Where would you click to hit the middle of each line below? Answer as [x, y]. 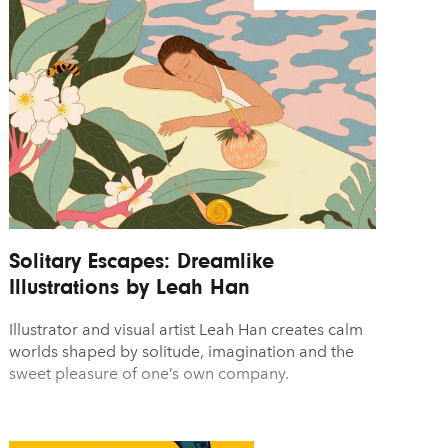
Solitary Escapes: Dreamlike [142, 260]
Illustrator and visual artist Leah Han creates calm [186, 329]
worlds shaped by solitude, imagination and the [182, 351]
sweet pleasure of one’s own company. [149, 373]
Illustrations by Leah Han [130, 286]
